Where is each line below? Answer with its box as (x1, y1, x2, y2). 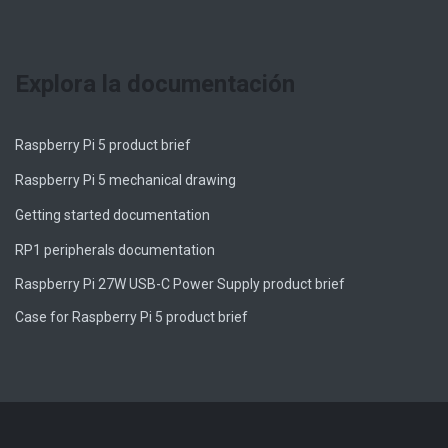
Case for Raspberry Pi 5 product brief (15, 308, 248, 325)
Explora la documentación (15, 69, 295, 98)
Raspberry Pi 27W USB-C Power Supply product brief (15, 275, 345, 292)
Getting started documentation (15, 206, 210, 223)
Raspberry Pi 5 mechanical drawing (15, 171, 236, 188)
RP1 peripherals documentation (15, 241, 215, 258)
